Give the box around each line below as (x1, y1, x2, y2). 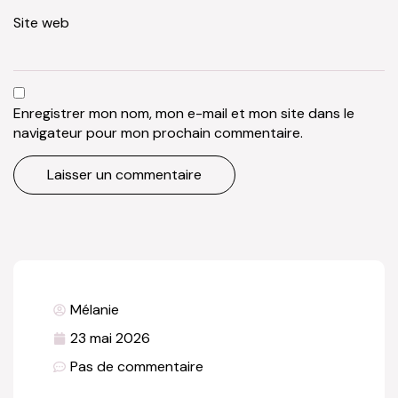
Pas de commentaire (70, 357, 203, 377)
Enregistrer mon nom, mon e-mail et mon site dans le (13, 103, 354, 123)
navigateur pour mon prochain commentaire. (13, 123, 303, 142)
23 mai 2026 (70, 329, 150, 348)
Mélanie (70, 300, 119, 320)
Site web (13, 13, 69, 33)
